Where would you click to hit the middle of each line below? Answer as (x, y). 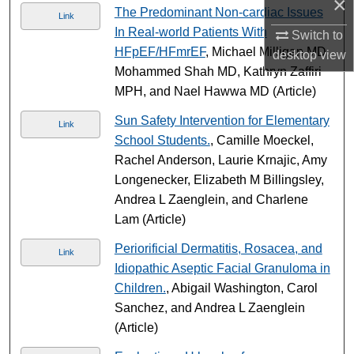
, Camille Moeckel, (262, 140)
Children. (140, 288)
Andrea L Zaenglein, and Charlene (211, 199)
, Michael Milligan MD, (267, 51)
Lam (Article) (150, 219)
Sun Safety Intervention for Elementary (222, 120)
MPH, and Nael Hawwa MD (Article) (215, 91)
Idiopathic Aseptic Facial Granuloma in (222, 268)
